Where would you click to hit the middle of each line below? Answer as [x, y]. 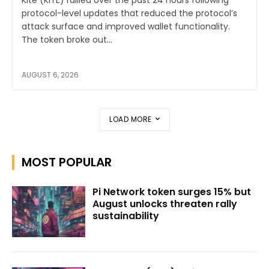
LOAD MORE [131, 119]
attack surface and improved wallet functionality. [126, 26]
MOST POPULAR [67, 162]
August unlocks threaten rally [165, 204]
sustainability [126, 216]
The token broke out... [67, 39]
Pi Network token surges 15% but [172, 192]
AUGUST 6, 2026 [50, 74]
